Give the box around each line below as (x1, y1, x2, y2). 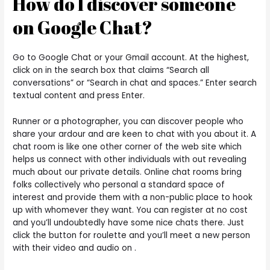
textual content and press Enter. (13, 89, 145, 101)
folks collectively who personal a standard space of (13, 178, 225, 190)
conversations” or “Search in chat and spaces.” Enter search (13, 77, 257, 89)
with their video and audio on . (13, 242, 137, 254)
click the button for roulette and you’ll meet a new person (13, 229, 251, 241)
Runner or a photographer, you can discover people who (13, 115, 244, 127)
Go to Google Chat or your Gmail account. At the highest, (13, 51, 250, 63)
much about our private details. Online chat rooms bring (13, 166, 242, 178)
